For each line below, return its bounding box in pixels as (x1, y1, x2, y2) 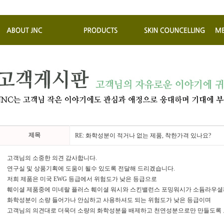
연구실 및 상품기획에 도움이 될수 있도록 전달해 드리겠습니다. (7, 165, 175, 172)
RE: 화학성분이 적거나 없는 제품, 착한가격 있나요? (75, 132, 211, 139)
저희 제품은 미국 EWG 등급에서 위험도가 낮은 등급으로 (7, 175, 157, 182)
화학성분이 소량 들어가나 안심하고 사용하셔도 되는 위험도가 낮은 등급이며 (7, 196, 211, 203)
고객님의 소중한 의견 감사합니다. (7, 154, 97, 161)
